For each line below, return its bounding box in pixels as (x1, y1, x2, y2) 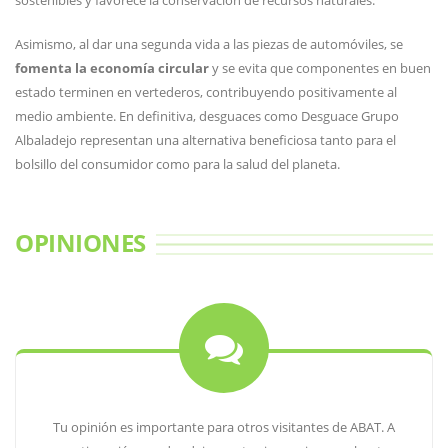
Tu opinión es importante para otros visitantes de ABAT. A (53, 418, 395, 436)
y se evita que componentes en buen (209, 59, 431, 77)
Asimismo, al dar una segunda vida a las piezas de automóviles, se (15, 35, 403, 53)
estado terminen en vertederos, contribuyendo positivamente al (15, 83, 397, 101)
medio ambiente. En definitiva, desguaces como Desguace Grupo (15, 107, 399, 125)
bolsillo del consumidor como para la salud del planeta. (15, 155, 340, 173)
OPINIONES (15, 226, 146, 259)
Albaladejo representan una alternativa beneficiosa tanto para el (15, 131, 396, 149)
